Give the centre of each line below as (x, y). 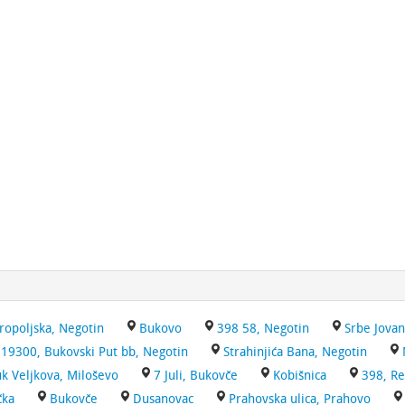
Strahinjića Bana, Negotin (295, 352)
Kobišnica (300, 376)
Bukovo (160, 329)
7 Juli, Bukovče (196, 376)
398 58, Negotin (263, 329)
